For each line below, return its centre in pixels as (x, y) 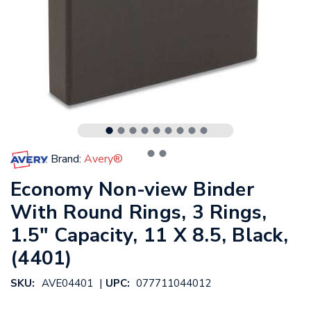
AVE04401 (67, 284)
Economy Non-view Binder (132, 190)
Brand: (66, 159)
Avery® (103, 159)
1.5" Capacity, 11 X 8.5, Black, (149, 236)
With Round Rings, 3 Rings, (139, 213)
